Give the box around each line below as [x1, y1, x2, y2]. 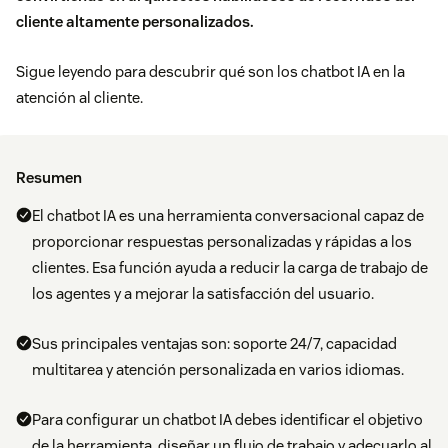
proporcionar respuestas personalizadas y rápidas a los [32, 232, 412, 252]
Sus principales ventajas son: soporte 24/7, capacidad [32, 334, 397, 354]
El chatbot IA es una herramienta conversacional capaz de [32, 206, 424, 226]
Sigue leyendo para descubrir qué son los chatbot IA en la [16, 62, 405, 82]
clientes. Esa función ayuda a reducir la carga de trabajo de [32, 258, 428, 278]
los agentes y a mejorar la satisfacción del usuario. [32, 284, 374, 304]
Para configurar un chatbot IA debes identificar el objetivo [32, 410, 423, 430]
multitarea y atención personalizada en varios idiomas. [32, 360, 404, 380]
